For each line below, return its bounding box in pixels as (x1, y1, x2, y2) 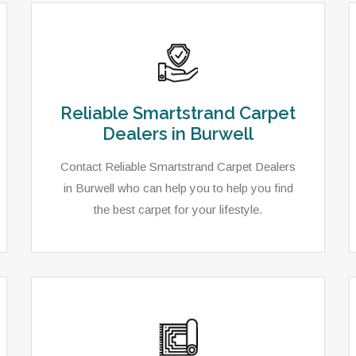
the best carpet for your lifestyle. (94, 203, 262, 216)
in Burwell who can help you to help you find (63, 181, 293, 195)
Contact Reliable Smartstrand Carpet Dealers (60, 160, 296, 173)
